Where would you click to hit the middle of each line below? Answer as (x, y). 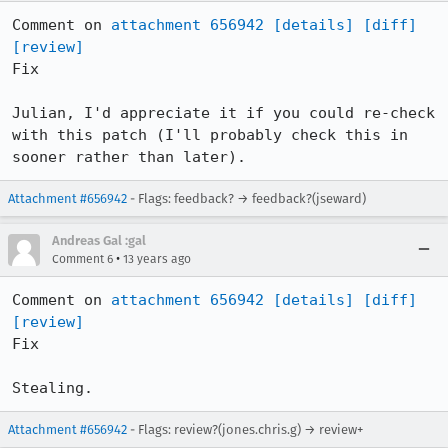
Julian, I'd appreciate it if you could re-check (223, 113)
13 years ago (157, 259)
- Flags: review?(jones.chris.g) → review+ (245, 429)
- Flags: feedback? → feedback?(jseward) (246, 198)
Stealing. (52, 388)
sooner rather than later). (129, 157)
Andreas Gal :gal (99, 240)
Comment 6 (82, 259)
